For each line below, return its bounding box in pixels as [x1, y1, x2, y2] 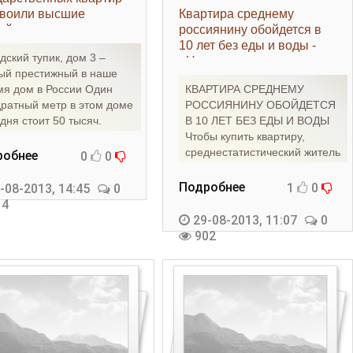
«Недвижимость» [178, 54, 281, 68]
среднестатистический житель [184, 146, 340, 158]
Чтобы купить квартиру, [184, 130, 305, 143]
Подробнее [178, 180, 245, 195]
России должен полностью [184, 162, 322, 174]
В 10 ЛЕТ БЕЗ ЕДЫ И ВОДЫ [184, 114, 329, 127]
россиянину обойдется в [178, 23, 321, 36]
